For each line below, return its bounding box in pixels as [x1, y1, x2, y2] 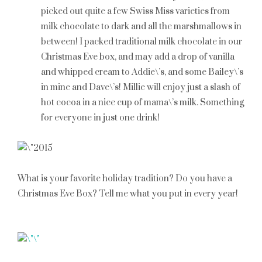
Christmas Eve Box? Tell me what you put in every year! [18, 188, 238, 199]
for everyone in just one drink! [41, 112, 160, 123]
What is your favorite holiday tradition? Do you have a [18, 173, 232, 184]
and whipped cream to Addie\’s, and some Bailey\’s [41, 67, 243, 78]
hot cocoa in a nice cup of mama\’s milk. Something [41, 97, 244, 108]
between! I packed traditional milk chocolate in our [41, 36, 242, 47]
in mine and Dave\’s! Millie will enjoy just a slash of [41, 82, 240, 93]
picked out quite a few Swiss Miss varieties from [41, 6, 230, 17]
